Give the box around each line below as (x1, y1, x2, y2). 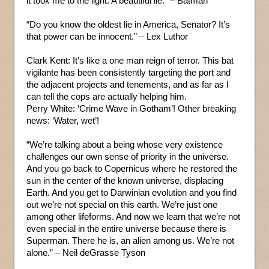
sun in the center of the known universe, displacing (26, 175, 223, 186)
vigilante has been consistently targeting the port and (26, 67, 231, 77)
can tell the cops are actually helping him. (26, 91, 187, 101)
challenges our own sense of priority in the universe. (26, 151, 229, 162)
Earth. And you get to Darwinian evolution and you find (26, 187, 237, 198)
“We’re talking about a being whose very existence (26, 139, 223, 150)
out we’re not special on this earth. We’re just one (26, 199, 217, 210)
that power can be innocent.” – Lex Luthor (26, 31, 188, 41)
